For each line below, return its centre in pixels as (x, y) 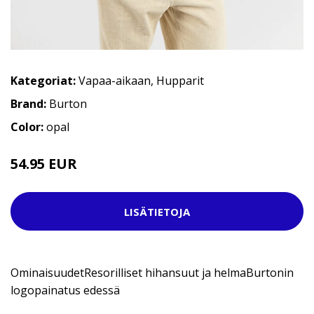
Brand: (30, 104)
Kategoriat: (43, 81)
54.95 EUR (46, 164)
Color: (28, 127)
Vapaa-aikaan (115, 81)
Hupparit (180, 81)
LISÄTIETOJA (157, 211)
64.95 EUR (100, 166)
